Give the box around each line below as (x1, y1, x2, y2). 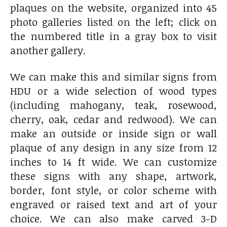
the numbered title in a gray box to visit (10, 28, 217, 43)
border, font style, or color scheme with (10, 182, 217, 197)
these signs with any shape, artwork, (10, 168, 217, 183)
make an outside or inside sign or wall (10, 126, 217, 140)
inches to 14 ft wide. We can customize (10, 154, 217, 169)
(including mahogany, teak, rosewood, (10, 97, 217, 112)
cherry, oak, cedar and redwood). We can (10, 111, 217, 126)
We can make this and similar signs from (10, 69, 217, 84)
